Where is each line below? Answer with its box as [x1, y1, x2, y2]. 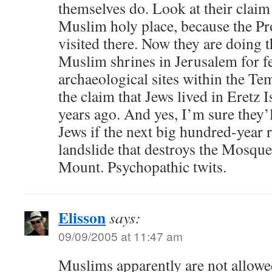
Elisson [58, 206, 106, 229]
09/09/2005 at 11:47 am [58, 228, 183, 244]
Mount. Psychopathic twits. [58, 156, 226, 177]
